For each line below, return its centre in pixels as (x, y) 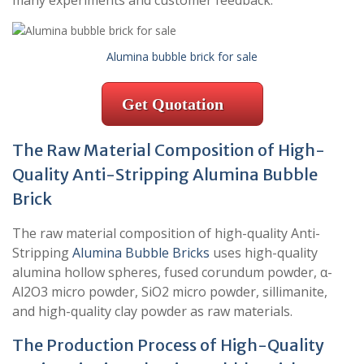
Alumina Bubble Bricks (141, 253)
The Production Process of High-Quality (168, 345)
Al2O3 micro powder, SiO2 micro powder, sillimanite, (170, 292)
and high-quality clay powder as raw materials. (152, 312)
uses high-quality (264, 253)
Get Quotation (172, 104)
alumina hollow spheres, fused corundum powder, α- (172, 273)
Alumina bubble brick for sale (182, 57)
